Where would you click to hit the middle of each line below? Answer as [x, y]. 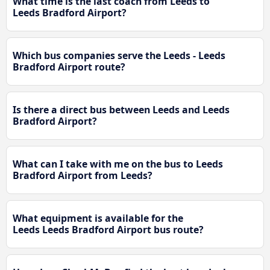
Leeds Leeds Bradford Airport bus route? [108, 229]
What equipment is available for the [98, 218]
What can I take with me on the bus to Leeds [118, 164]
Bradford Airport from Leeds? [83, 175]
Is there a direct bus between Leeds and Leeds [121, 109]
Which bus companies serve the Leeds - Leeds [119, 55]
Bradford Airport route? [69, 67]
